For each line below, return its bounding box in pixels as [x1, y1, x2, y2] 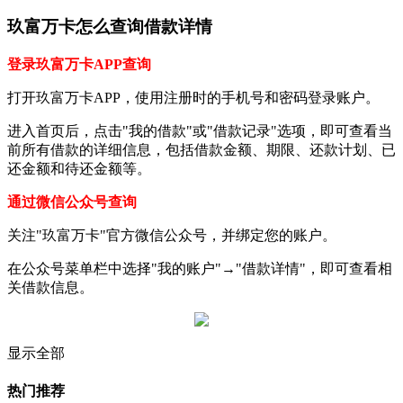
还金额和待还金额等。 [7, 161, 151, 177]
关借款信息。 [7, 280, 94, 296]
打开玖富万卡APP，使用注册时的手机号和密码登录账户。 [7, 90, 380, 106]
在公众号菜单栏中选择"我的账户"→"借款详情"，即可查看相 [7, 261, 392, 277]
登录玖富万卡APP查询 [7, 57, 151, 73]
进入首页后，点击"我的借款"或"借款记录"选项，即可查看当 [7, 123, 392, 139]
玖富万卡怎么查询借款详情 [7, 17, 212, 37]
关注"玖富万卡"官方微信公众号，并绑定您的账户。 [7, 228, 336, 244]
